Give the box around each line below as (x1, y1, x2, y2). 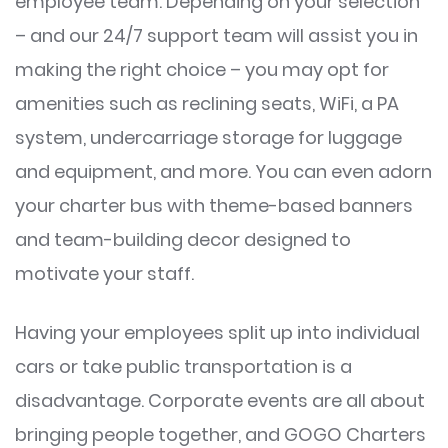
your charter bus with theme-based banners (15, 192, 413, 218)
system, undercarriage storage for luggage (15, 124, 402, 150)
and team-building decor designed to (15, 226, 351, 252)
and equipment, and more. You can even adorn (15, 158, 432, 184)
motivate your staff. (15, 260, 194, 286)
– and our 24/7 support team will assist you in (15, 22, 418, 48)
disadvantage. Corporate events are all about (15, 387, 425, 413)
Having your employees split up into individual (15, 319, 420, 345)
